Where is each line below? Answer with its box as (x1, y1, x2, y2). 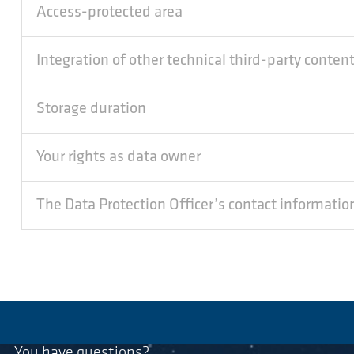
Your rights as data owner (36, 149, 201, 165)
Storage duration (36, 101, 146, 117)
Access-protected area (36, 5, 183, 21)
